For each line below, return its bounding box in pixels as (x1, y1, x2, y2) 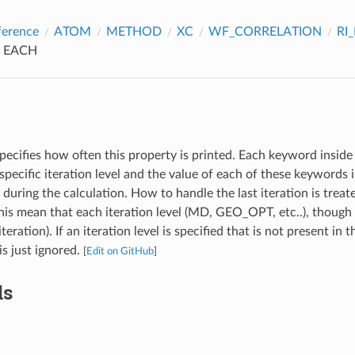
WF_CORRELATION (208, 25, 322, 38)
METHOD (105, 25, 162, 38)
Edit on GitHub (86, 246, 154, 256)
